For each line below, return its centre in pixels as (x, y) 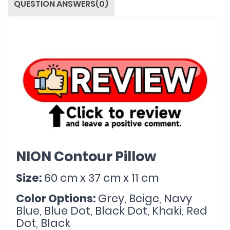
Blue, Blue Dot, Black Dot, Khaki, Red (112, 210)
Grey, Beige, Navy (145, 198)
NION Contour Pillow (86, 156)
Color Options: (57, 198)
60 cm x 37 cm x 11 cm (101, 178)
